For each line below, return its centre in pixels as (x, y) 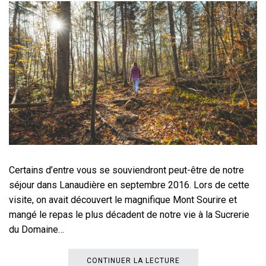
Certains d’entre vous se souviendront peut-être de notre (126, 170)
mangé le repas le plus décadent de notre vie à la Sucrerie (129, 215)
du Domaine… (37, 230)
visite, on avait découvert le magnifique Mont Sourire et (123, 200)
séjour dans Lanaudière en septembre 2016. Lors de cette (129, 185)
